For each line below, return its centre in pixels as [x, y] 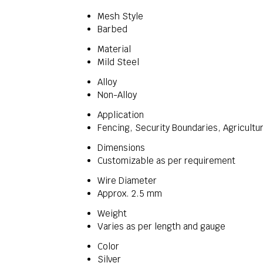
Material [114, 49]
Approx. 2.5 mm [130, 193]
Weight [112, 213]
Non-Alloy [117, 95]
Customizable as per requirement [166, 161]
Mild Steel [118, 62]
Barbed [112, 29]
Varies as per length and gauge [161, 226]
